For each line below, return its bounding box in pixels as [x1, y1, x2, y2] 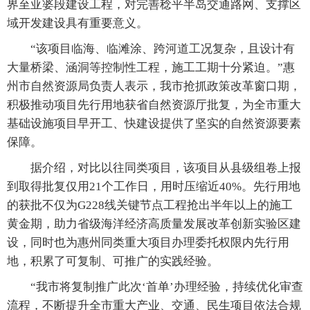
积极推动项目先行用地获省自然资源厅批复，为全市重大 [7, 98, 301, 111]
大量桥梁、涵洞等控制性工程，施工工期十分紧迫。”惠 [7, 61, 295, 74]
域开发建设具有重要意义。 [7, 17, 148, 30]
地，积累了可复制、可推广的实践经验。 [7, 255, 219, 268]
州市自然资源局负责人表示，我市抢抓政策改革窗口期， [7, 80, 301, 93]
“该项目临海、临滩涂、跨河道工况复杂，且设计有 [7, 42, 295, 55]
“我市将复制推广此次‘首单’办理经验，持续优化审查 [7, 280, 303, 293]
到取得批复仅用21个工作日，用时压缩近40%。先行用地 [7, 180, 300, 193]
